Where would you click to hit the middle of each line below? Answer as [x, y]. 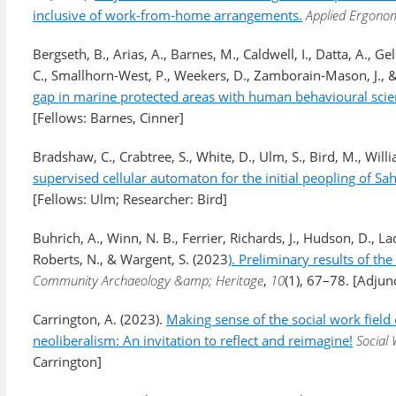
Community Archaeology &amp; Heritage [148, 280]
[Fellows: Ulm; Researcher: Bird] [130, 199]
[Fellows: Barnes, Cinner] [108, 118]
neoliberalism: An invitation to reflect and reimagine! [193, 340]
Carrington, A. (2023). [99, 319]
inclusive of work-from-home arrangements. [168, 15]
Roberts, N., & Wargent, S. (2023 [130, 259]
